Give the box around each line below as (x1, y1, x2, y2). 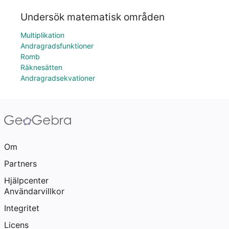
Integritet (4, 203, 39, 213)
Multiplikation (20, 31, 64, 39)
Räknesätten (20, 63, 62, 72)
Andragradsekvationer (20, 74, 95, 82)
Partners (4, 158, 37, 169)
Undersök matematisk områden (20, 11, 165, 23)
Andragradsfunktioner (20, 41, 94, 50)
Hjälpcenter (4, 175, 49, 186)
